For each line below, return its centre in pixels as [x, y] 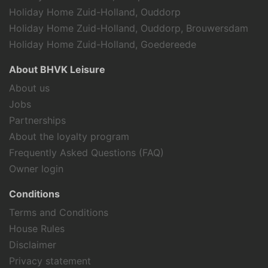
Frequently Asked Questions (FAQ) [86, 152]
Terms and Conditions [59, 212]
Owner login [36, 168]
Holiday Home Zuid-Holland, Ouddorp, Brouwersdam [129, 28]
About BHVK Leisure [57, 69]
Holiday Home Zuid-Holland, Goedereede [103, 44]
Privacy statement [50, 261]
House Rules [37, 228]
